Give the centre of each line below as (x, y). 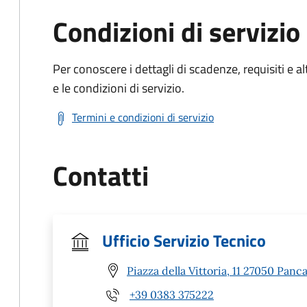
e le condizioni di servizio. (119, 88)
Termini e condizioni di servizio (143, 117)
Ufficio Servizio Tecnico (184, 241)
